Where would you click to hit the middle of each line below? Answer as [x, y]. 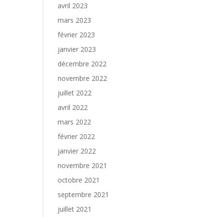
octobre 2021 [79, 180]
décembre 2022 [82, 64]
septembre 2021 [84, 194]
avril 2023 [73, 6]
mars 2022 [75, 122]
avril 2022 [73, 107]
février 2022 [77, 136]
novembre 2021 [83, 165]
